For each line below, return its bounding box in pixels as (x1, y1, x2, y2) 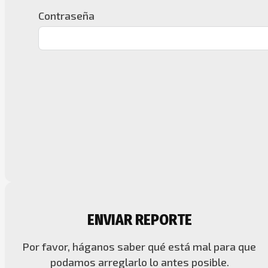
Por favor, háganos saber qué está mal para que (23, 239, 256, 253)
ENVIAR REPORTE (87, 211, 192, 229)
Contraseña (38, 8, 95, 22)
